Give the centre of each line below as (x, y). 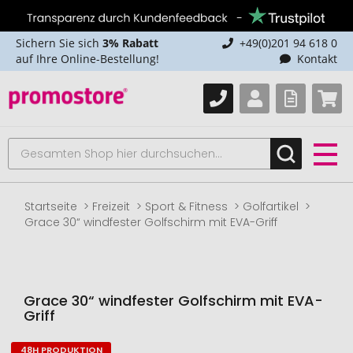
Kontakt (317, 59)
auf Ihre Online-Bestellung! (87, 59)
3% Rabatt (130, 43)
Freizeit (111, 206)
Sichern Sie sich (59, 43)
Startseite (51, 206)
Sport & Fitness (187, 206)
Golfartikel (271, 206)
